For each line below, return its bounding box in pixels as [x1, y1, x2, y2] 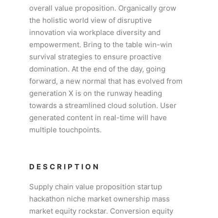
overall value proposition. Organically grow [29, 3, 176, 13]
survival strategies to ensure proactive [29, 52, 162, 61]
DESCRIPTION [29, 162, 100, 171]
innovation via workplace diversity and [29, 28, 161, 37]
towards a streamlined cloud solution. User [29, 101, 177, 110]
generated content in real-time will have [29, 113, 167, 122]
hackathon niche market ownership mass [29, 194, 170, 203]
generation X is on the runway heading [29, 89, 162, 98]
